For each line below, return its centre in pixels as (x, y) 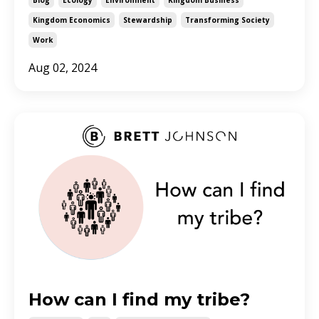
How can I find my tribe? (139, 300)
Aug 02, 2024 (63, 67)
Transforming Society (228, 20)
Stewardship (148, 20)
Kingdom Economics (72, 20)
